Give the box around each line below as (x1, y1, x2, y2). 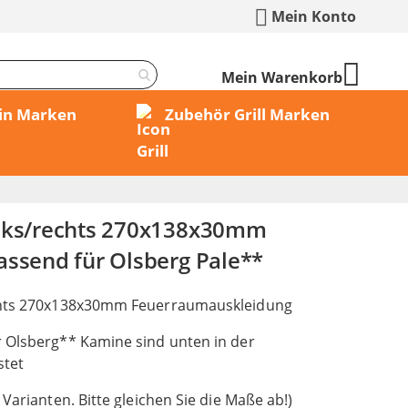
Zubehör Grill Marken (164, 104, 330, 126)
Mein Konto (271, 6, 356, 26)
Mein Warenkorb (221, 67, 342, 87)
